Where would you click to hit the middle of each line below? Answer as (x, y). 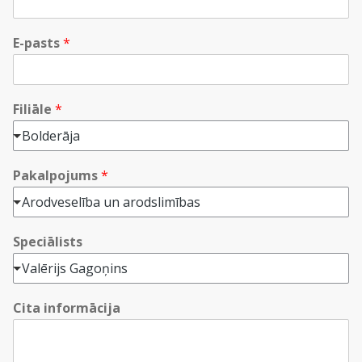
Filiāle (34, 109)
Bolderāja (51, 136)
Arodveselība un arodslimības (111, 202)
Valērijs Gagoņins (75, 269)
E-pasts (38, 43)
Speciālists (48, 242)
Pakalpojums (57, 176)
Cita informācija (67, 308)
